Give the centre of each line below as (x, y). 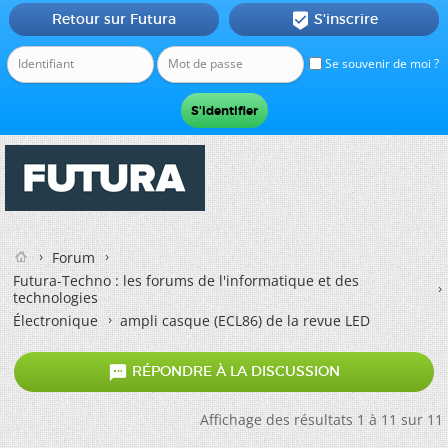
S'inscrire (345, 19)
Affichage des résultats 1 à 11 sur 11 (321, 419)
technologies (55, 297)
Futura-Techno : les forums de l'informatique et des (186, 280)
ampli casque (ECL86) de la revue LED (245, 320)
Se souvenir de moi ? (380, 63)
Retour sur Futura (113, 19)
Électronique (55, 320)
